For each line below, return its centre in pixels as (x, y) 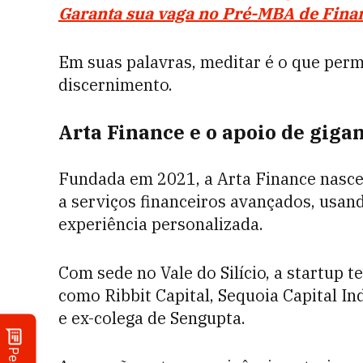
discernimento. (117, 85)
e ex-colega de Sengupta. (152, 318)
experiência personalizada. (163, 224)
